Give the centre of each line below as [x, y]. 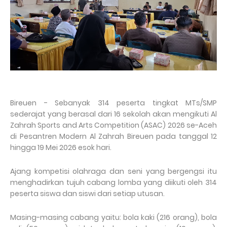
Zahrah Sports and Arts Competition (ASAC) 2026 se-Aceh [113, 125]
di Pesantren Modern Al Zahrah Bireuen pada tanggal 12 [113, 137]
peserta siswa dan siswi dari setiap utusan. [87, 194]
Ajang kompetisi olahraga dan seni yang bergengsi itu [113, 172]
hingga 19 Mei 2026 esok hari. [61, 148]
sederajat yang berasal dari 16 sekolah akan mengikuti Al [113, 114]
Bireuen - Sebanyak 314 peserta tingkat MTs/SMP [113, 103]
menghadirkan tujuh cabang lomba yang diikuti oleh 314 [113, 183]
